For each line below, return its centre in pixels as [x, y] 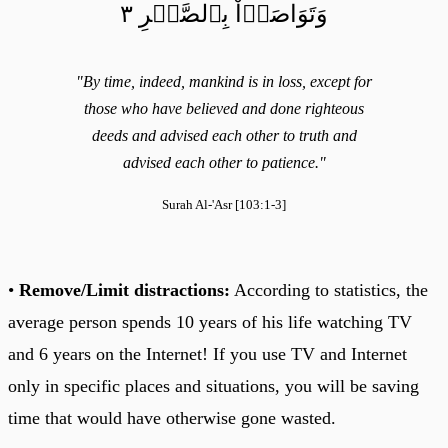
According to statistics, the [329, 289]
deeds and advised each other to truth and [224, 135]
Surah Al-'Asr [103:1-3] [224, 204]
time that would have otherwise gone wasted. [172, 417]
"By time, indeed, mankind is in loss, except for [224, 81]
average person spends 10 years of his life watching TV [210, 321]
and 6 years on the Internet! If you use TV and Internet [207, 353]
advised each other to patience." [224, 162]
